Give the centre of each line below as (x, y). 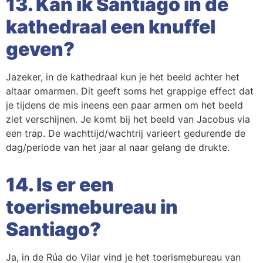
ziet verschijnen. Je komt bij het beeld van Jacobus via (128, 119)
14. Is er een (60, 185)
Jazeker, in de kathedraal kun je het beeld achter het (123, 77)
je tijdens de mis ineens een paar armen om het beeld (124, 105)
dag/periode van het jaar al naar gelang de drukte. (118, 148)
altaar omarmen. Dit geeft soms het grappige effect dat (130, 91)
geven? (40, 49)
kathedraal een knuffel (111, 27)
